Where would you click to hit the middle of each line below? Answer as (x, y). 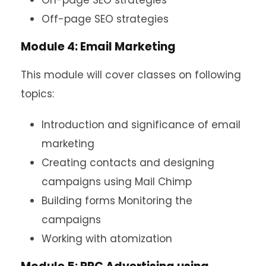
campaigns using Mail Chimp (117, 182)
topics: (37, 94)
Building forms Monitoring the (117, 201)
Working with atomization (107, 239)
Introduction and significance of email (141, 125)
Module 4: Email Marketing (98, 47)
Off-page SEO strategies (105, 19)
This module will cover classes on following (131, 75)
